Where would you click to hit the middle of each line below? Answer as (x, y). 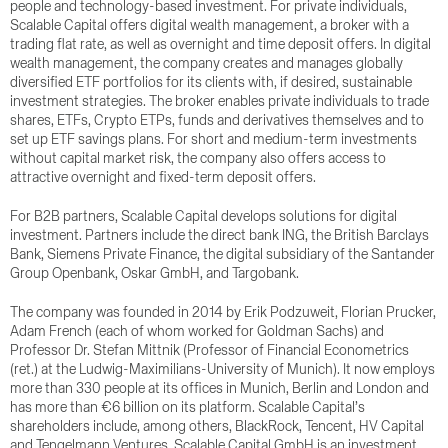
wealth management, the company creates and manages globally (206, 64)
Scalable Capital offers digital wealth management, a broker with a (209, 26)
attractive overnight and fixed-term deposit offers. (163, 178)
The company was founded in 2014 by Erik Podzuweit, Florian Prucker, (223, 313)
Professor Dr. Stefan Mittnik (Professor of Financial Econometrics (209, 351)
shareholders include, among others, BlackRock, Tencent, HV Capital (217, 427)
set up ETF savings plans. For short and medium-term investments (213, 140)
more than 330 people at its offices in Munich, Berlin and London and (219, 389)
